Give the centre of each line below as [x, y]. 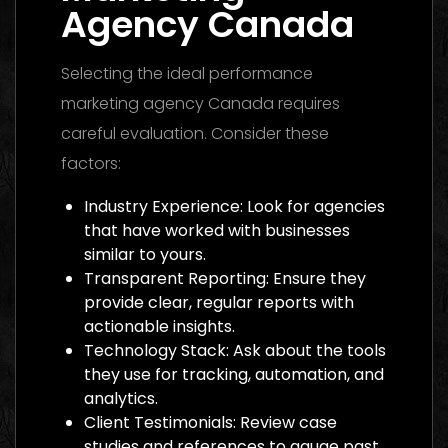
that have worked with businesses [217, 230]
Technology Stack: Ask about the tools [235, 350]
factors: [91, 163]
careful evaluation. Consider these [195, 133]
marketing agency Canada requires [200, 103]
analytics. [121, 398]
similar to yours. [145, 254]
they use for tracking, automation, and [234, 374]
